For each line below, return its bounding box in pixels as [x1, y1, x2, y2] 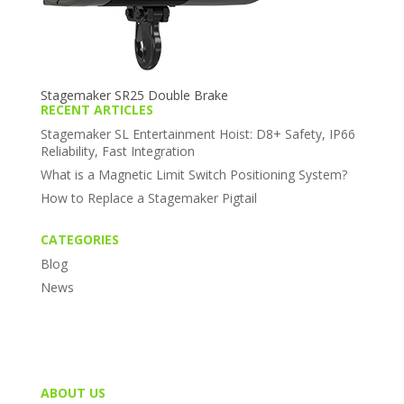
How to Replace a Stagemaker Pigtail [40, 189, 257, 207]
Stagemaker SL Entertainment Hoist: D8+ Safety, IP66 [40, 125, 355, 142]
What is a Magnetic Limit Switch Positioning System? [40, 166, 347, 183]
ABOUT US [40, 384, 106, 401]
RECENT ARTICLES [40, 101, 153, 118]
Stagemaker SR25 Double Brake [40, 87, 228, 104]
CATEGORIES [40, 231, 119, 248]
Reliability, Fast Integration [40, 142, 195, 160]
